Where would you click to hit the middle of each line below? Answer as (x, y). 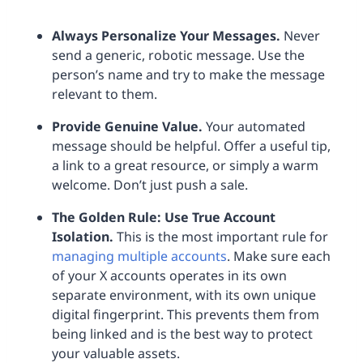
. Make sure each (279, 256)
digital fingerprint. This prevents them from (186, 315)
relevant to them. (105, 94)
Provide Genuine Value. (127, 127)
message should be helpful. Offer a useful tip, (191, 146)
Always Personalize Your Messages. (166, 36)
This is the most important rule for (221, 237)
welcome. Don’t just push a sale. (150, 185)
